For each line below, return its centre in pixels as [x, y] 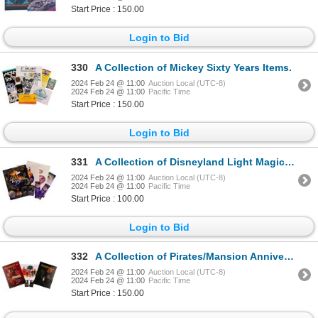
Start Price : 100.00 [108, 199]
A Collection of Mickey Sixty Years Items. [193, 67]
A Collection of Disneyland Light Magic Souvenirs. [190, 162]
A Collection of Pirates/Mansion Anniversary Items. [190, 257]
